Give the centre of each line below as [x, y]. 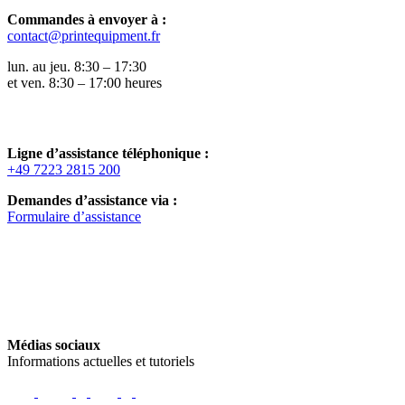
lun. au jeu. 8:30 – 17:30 [77, 66]
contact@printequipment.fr [84, 35]
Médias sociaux [54, 344]
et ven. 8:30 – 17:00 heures [85, 82]
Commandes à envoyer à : [87, 19]
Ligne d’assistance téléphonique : [108, 153]
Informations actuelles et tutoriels [101, 361]
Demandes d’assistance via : [92, 200]
